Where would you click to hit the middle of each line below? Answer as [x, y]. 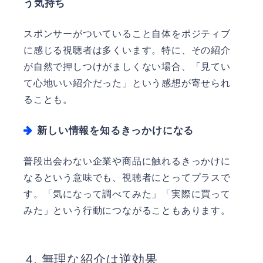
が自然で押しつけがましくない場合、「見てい [127, 66]
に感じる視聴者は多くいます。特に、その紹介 [127, 50]
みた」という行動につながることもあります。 [127, 210]
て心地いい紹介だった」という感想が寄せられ [127, 83]
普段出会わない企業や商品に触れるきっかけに [127, 161]
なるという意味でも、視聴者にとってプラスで [127, 177]
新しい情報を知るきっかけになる [116, 131]
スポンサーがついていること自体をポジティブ [127, 33]
